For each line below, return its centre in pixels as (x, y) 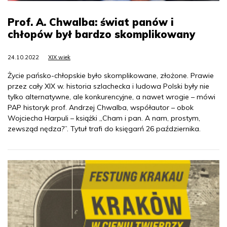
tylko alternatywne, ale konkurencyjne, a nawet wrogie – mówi (111, 97)
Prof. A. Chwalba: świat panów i (91, 22)
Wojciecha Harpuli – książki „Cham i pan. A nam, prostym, (104, 118)
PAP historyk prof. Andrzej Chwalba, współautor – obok (101, 108)
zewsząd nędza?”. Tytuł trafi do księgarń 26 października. (104, 129)
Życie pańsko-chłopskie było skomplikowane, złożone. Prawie (111, 76)
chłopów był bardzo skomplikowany (101, 34)
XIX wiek (59, 58)
